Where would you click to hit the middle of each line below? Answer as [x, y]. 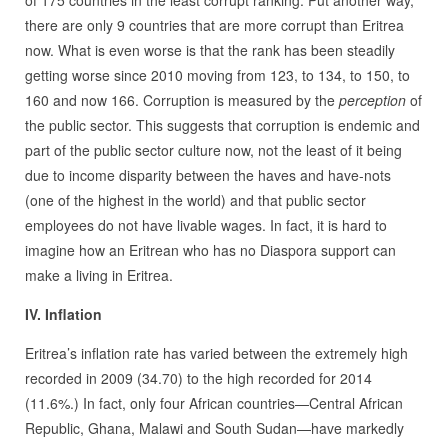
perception [372, 100]
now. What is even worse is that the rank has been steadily [209, 50]
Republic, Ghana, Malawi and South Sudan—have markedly [214, 428]
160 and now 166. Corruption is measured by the [181, 100]
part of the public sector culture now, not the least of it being [213, 150]
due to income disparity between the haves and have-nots [207, 175]
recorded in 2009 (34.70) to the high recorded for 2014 [198, 378]
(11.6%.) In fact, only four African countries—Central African [213, 403]
